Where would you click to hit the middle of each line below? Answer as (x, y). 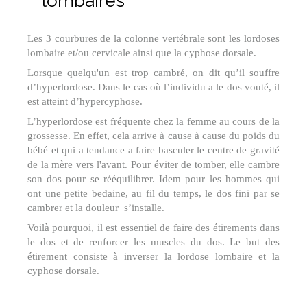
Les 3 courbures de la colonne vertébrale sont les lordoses (153, 39)
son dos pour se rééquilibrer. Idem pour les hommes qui (153, 179)
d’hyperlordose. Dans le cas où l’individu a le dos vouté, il (153, 87)
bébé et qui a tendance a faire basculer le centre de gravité (153, 150)
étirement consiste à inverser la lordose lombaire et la (153, 257)
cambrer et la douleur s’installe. (96, 208)
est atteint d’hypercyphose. (85, 102)
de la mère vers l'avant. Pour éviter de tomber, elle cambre (153, 165)
